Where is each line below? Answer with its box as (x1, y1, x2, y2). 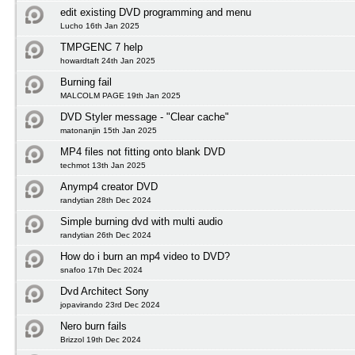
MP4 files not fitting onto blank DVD (60, 146, 225, 158)
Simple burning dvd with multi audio (60, 216, 223, 227)
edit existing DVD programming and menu (60, 6, 251, 18)
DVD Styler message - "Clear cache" (60, 111, 229, 123)
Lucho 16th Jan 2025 (60, 21, 139, 30)
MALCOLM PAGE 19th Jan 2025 (60, 91, 181, 100)
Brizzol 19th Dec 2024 (60, 335, 141, 344)
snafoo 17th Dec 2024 (60, 265, 143, 274)
